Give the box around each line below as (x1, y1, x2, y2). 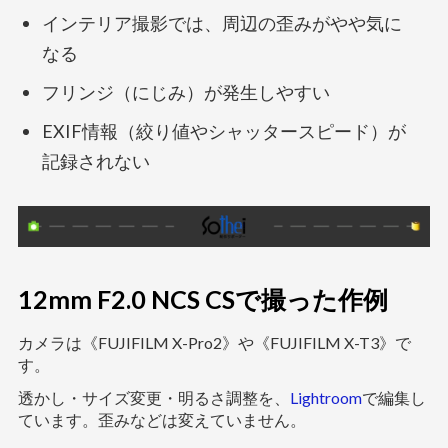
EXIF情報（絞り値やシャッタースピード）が (41, 119, 406, 142)
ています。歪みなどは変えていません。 (17, 409, 306, 429)
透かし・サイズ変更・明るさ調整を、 (17, 387, 290, 407)
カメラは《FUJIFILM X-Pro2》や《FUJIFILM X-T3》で (17, 332, 411, 352)
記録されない (41, 149, 150, 172)
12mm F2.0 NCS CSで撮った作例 (17, 283, 388, 314)
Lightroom (289, 387, 362, 407)
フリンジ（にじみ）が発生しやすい (41, 80, 330, 103)
